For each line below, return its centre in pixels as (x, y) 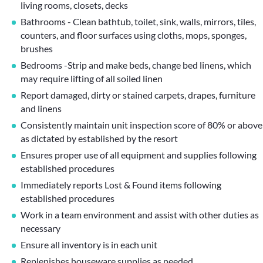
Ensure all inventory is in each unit (89, 245)
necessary (41, 228)
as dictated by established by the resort (99, 138)
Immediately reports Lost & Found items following (121, 185)
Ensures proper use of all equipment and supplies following (139, 155)
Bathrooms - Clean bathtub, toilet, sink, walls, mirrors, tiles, (138, 21)
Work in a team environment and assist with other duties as (140, 215)
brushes (37, 48)
